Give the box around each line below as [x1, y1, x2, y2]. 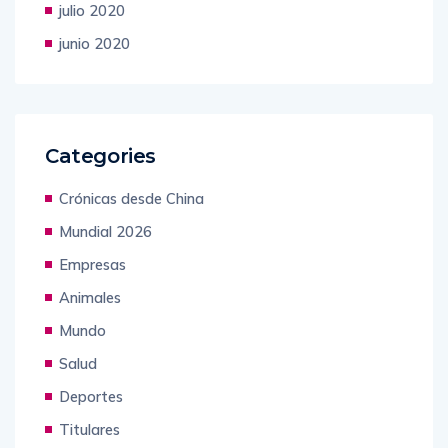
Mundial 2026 [59, 222, 152, 242]
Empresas [59, 255, 126, 275]
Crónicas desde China [59, 189, 204, 209]
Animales [59, 288, 121, 308]
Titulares [59, 420, 120, 440]
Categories [45, 144, 156, 169]
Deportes [59, 387, 123, 407]
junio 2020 [59, 34, 130, 54]
